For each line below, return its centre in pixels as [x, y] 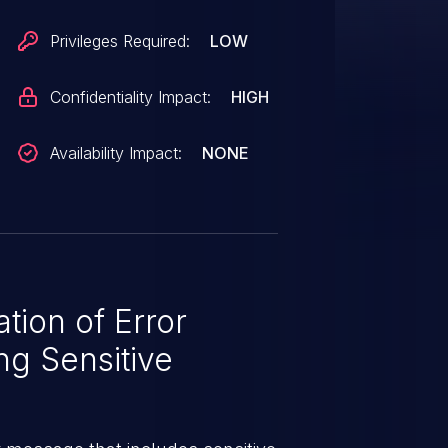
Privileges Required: [120, 41]
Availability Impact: [116, 153]
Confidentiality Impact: [131, 97]
